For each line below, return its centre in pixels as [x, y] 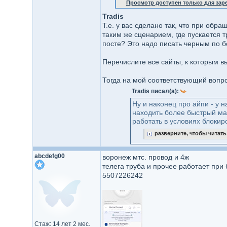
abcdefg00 [49, 156]
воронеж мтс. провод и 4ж [145, 157]
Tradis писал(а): [156, 91]
